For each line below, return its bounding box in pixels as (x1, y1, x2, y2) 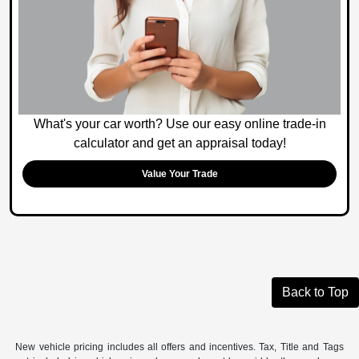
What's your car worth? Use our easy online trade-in (33, 116, 326, 131)
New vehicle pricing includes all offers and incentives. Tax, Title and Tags (15, 341, 344, 353)
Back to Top (282, 284, 349, 299)
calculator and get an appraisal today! (73, 135, 286, 150)
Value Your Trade (141, 167, 218, 179)
